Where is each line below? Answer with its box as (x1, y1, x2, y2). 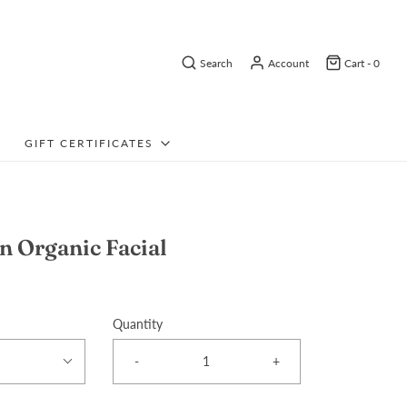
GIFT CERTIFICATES (25, 136, 154, 150)
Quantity (112, 316, 163, 332)
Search (200, 55, 233, 70)
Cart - (344, 55, 373, 70)
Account (268, 55, 309, 70)
